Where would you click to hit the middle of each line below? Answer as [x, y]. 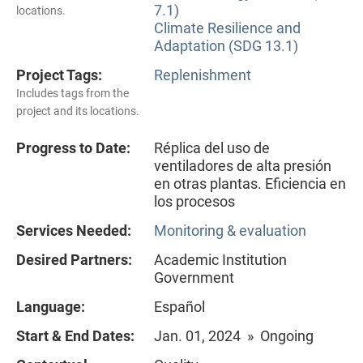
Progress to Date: [73, 147]
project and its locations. [78, 111]
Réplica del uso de [212, 147]
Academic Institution [220, 259]
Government [194, 277]
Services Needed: [74, 230]
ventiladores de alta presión [243, 165]
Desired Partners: [74, 259]
